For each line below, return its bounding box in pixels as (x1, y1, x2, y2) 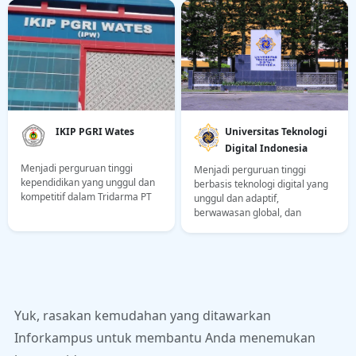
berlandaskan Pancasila (194, 234, 299, 249)
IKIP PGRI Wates (56, 125, 134, 139)
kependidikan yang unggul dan (21, 176, 155, 190)
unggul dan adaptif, (194, 192, 279, 206)
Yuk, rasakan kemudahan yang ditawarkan (14, 307, 271, 325)
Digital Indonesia (225, 141, 308, 156)
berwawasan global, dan (194, 206, 301, 220)
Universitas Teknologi (225, 125, 328, 139)
